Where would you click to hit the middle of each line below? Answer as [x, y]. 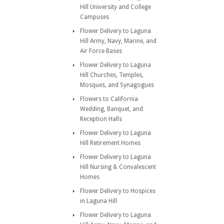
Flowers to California [109, 99]
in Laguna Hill [98, 201]
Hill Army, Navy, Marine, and [118, 41]
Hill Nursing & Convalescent [118, 167]
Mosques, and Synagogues [117, 85]
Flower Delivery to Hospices [118, 191]
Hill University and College [115, 7]
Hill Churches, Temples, [112, 75]
